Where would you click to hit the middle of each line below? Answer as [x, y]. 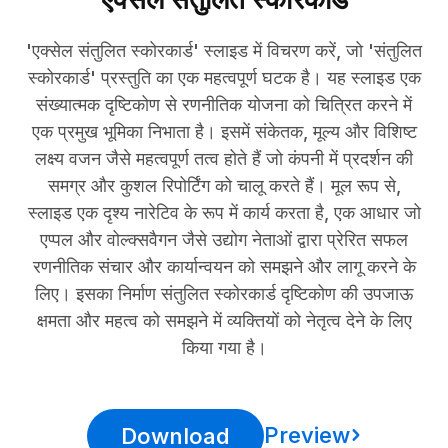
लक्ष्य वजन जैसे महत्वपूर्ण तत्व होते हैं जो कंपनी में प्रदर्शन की [224, 158]
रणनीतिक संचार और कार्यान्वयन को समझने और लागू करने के [224, 266]
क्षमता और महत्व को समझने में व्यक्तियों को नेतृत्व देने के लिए [224, 320]
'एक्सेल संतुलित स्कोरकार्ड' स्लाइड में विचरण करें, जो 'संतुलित [224, 50]
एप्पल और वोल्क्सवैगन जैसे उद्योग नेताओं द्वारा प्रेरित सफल [224, 239]
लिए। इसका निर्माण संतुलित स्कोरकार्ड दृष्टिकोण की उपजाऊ [224, 293]
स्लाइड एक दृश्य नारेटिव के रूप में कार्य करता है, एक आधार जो [224, 212]
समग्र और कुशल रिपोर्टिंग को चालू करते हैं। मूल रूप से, [224, 185]
